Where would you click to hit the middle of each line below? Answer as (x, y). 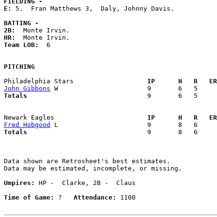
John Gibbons (27, 88)
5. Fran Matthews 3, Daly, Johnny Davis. (97, 8)
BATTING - (21, 23)
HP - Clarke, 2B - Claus (85, 183)
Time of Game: (29, 197)
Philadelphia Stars (72, 81)
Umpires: (19, 183)
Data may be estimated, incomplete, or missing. (93, 168)
